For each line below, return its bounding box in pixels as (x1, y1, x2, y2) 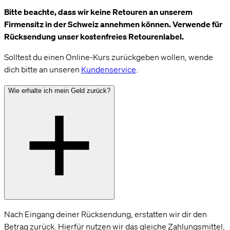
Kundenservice (81, 64, 136, 75)
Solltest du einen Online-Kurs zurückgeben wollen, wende (4, 52, 213, 63)
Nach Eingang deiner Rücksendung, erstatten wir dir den (4, 209, 207, 220)
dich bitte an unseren (4, 64, 81, 75)
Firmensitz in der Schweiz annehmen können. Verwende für (4, 19, 222, 30)
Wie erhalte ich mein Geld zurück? (8, 87, 110, 95)
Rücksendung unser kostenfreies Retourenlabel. (4, 31, 184, 42)
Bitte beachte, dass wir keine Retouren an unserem (4, 7, 193, 17)
